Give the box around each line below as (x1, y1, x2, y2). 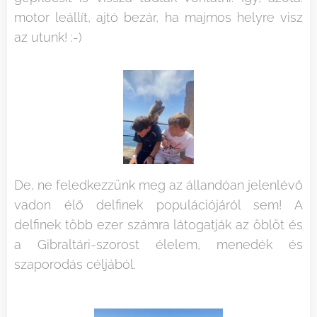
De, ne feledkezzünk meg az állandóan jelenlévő (14, 178, 303, 193)
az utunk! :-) (14, 29, 82, 45)
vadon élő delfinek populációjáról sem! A (14, 197, 303, 213)
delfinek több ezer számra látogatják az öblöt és (14, 217, 303, 233)
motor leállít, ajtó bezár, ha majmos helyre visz (14, 9, 303, 25)
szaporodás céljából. (14, 257, 136, 272)
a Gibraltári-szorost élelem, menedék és (14, 237, 303, 253)
